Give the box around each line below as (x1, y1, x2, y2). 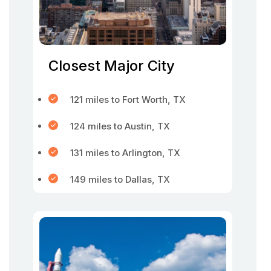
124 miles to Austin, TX (70, 120, 170, 132)
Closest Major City (48, 57, 175, 74)
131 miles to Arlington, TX (70, 147, 180, 158)
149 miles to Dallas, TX (70, 174, 170, 185)
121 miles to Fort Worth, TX (70, 94, 186, 105)
